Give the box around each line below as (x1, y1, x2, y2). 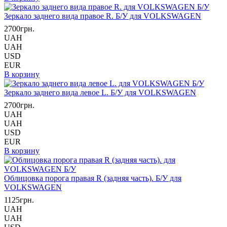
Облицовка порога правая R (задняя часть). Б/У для (4, 174, 181, 182)
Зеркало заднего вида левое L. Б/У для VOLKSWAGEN (4, 88, 196, 97)
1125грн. (4, 196, 34, 204)
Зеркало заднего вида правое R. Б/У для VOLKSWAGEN (4, 12, 201, 20)
